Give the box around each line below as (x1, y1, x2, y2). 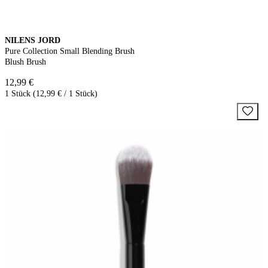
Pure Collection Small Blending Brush (5, 46, 135, 56)
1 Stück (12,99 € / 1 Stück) (5, 89, 98, 98)
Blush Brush (5, 57, 46, 66)
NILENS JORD (5, 35, 60, 45)
